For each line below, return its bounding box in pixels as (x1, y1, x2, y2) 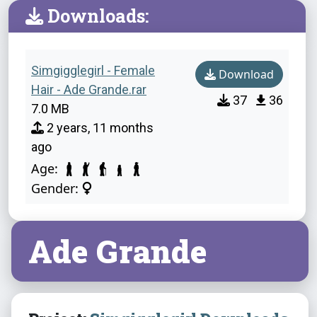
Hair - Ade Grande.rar (31, 82, 146, 98)
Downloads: (43, 4, 149, 28)
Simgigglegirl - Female (31, 63, 155, 79)
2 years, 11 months (44, 120, 154, 136)
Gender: (31, 179, 82, 197)
